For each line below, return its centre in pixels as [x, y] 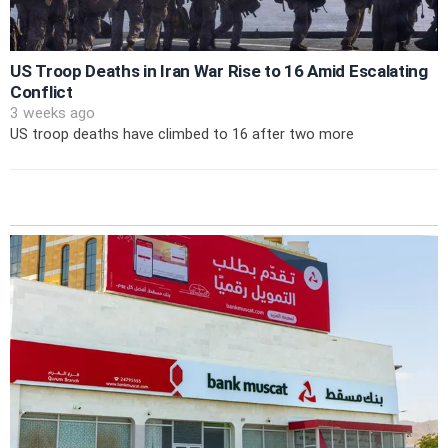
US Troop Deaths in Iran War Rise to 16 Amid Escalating [219, 71]
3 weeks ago [52, 113]
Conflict [41, 92]
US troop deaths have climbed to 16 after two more [182, 134]
